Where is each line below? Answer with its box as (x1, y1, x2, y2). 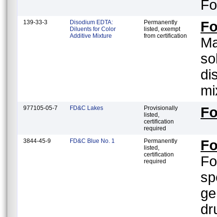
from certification (144, 32, 187, 39)
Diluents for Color (70, 25, 116, 32)
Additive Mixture (70, 32, 112, 39)
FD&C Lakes (70, 104, 103, 111)
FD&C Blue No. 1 (70, 137, 115, 144)
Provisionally (144, 104, 178, 111)
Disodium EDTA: (70, 18, 113, 26)
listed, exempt (144, 25, 180, 32)
